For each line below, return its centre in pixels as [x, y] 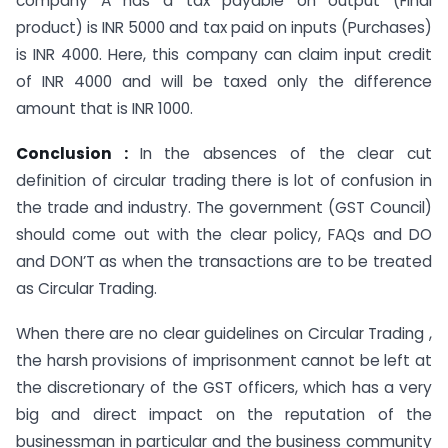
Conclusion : [78, 153]
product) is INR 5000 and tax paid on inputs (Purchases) [224, 28]
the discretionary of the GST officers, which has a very [224, 387]
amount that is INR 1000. [104, 109]
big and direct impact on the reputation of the [224, 414]
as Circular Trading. [86, 288]
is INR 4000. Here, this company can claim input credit [224, 55]
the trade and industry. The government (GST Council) [224, 207]
